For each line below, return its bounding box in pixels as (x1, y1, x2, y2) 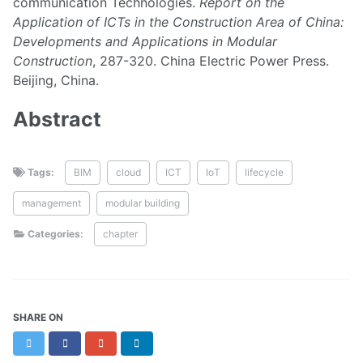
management (22, 197, 81, 210)
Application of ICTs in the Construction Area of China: (13, 13, 344, 30)
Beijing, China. (13, 71, 99, 88)
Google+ (106, 336, 147, 349)
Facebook (70, 336, 117, 349)
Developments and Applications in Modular (13, 32, 277, 49)
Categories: (25, 228, 87, 241)
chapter (103, 228, 139, 241)
